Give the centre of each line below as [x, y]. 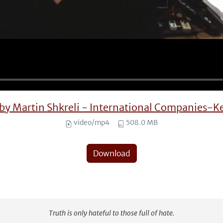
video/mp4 [91, 122]
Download [111, 153]
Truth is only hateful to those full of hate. [111, 213]
